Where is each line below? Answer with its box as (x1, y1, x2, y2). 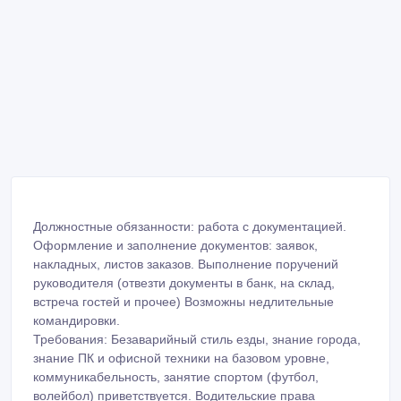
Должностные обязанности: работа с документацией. (33, 219, 346, 235)
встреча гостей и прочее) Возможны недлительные (33, 294, 334, 310)
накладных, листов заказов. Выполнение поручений (33, 257, 338, 272)
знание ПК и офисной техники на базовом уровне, (33, 351, 329, 366)
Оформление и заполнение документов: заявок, (33, 238, 318, 253)
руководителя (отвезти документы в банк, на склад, (33, 276, 335, 291)
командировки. (33, 313, 120, 328)
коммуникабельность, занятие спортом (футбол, (33, 370, 319, 385)
